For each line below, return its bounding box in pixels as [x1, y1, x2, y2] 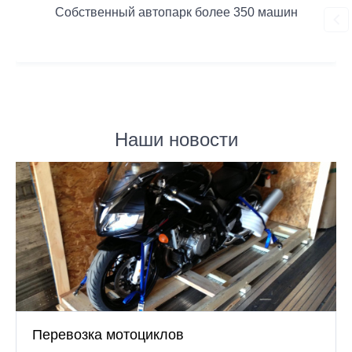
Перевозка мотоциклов [32, 327, 184, 343]
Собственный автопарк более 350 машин [54, 5, 298, 19]
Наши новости [114, 129, 238, 150]
